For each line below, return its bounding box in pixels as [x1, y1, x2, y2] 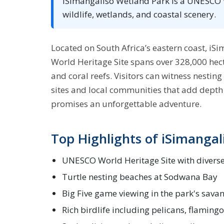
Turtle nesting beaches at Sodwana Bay [62, 171, 217, 182]
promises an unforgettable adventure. [51, 98, 201, 109]
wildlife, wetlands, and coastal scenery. [62, 8, 216, 20]
